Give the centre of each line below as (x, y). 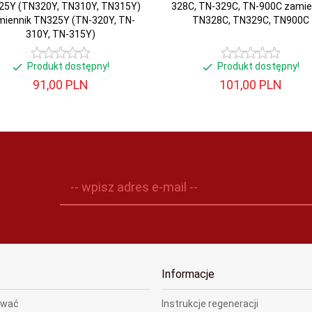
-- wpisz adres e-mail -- (134, 187)
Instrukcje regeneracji (210, 303)
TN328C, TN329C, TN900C (250, 20)
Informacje (188, 274)
